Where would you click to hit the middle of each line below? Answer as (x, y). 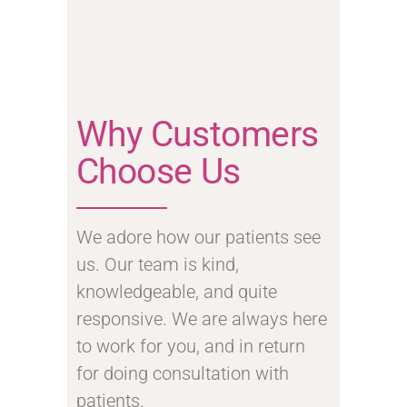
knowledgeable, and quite (177, 291)
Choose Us (159, 171)
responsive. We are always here (202, 318)
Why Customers (198, 134)
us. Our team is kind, (158, 264)
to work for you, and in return (191, 346)
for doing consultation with (183, 373)
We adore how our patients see (199, 237)
